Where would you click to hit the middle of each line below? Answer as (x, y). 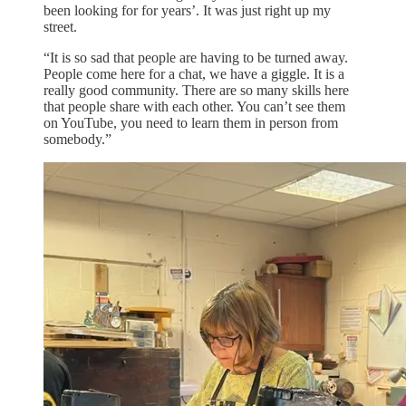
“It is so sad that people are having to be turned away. (196, 58)
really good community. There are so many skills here (196, 91)
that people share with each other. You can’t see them (194, 107)
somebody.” (77, 140)
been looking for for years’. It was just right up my (187, 11)
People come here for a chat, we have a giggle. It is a (194, 74)
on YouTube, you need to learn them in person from (191, 123)
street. (62, 27)
